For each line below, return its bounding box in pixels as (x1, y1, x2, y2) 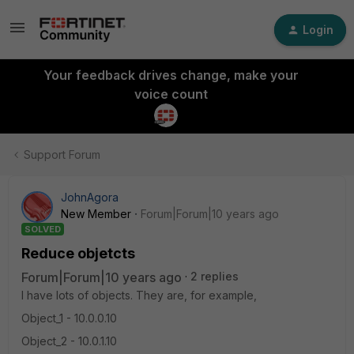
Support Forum (24, 148, 100, 161)
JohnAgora (61, 190, 119, 204)
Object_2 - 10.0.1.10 (21, 334, 117, 348)
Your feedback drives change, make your (43, 67, 299, 83)
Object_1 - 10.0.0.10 (21, 311, 117, 325)
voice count (134, 86, 208, 102)
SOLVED (24, 224, 61, 235)
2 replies (190, 269, 239, 283)
